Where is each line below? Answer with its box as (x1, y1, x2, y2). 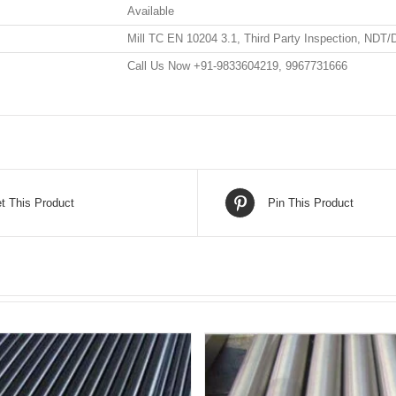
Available (127, 4, 174, 19)
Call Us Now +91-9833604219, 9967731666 (127, 59, 347, 73)
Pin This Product (268, 195, 354, 209)
